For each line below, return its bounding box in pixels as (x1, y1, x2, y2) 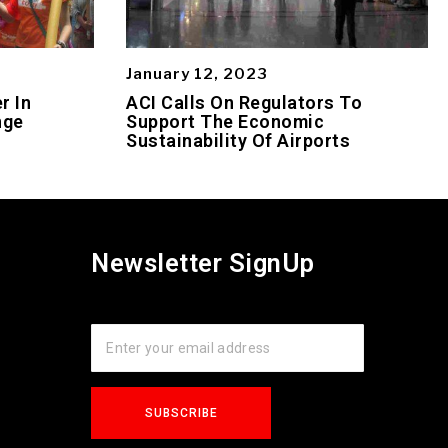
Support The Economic (126, 110, 324, 132)
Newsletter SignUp (91, 247, 315, 278)
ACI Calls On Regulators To (126, 91, 362, 113)
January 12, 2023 (126, 64, 268, 83)
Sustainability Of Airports (126, 129, 350, 151)
